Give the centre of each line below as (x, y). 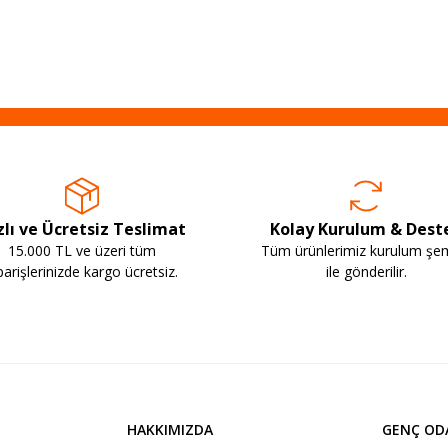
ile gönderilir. (366, 271)
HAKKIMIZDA (169, 429)
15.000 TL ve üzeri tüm (82, 250)
